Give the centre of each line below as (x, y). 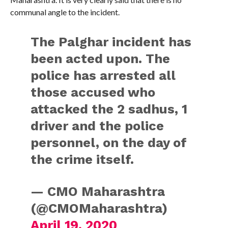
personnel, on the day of (109, 142)
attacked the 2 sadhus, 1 (109, 109)
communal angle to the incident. (65, 12)
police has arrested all (103, 75)
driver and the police (97, 125)
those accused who (93, 92)
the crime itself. (82, 159)
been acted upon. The (101, 58)
